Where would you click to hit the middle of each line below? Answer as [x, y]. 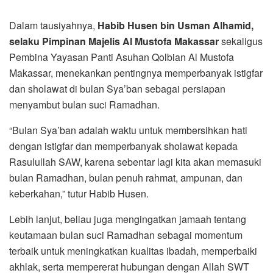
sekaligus [242, 41]
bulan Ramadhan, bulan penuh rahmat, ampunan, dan [126, 178]
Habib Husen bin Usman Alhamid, [175, 26]
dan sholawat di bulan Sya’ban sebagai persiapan [117, 89]
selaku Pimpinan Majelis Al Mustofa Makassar [115, 41]
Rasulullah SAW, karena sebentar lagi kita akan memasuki [135, 162]
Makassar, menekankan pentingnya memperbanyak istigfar [136, 73]
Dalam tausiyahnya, [53, 26]
